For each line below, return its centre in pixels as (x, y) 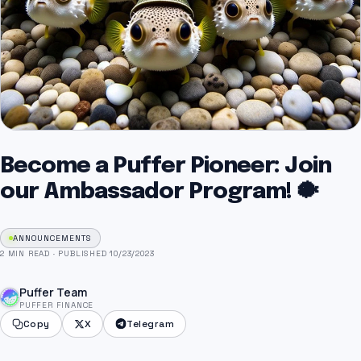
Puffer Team (53, 292)
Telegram (151, 324)
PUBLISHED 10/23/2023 (106, 253)
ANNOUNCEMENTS (52, 238)
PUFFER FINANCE (57, 305)
